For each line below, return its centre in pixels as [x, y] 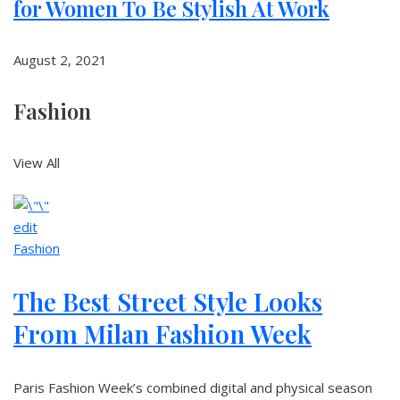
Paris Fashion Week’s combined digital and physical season [193, 387]
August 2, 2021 [60, 60]
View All [37, 162]
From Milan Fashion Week [162, 333]
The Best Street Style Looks [168, 301]
